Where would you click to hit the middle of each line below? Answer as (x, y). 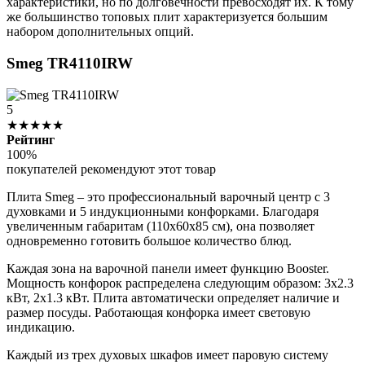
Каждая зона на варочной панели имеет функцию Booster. (168, 268)
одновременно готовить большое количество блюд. (149, 240)
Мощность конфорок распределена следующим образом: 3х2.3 (180, 283)
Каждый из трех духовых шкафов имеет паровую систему (167, 354)
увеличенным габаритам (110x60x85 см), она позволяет (161, 226)
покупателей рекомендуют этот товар (111, 169)
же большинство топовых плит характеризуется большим (167, 17)
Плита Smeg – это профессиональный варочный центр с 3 (168, 196)
